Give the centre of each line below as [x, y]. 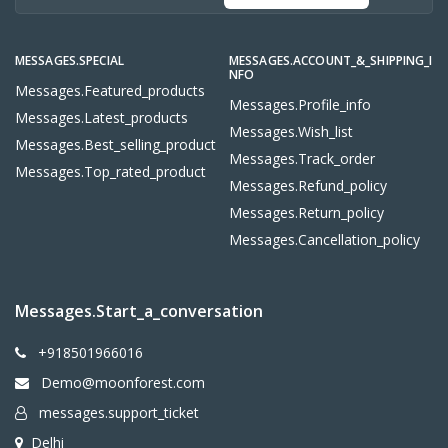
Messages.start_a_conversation [139, 310]
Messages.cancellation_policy [324, 239]
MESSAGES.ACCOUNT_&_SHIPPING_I [331, 60]
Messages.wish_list [291, 131]
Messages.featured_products [110, 90]
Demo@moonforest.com [121, 382]
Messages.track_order [302, 158]
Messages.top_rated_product [110, 171]
